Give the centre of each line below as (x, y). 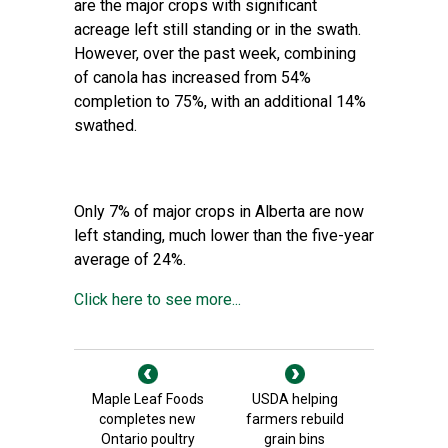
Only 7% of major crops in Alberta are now (219, 211)
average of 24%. (132, 259)
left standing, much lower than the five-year (224, 235)
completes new (147, 419)
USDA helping (294, 399)
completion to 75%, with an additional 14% (220, 101)
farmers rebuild (294, 419)
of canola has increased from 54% (192, 77)
